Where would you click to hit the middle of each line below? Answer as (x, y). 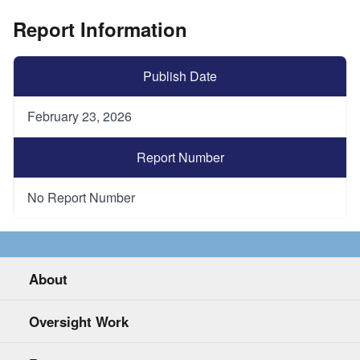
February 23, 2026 (80, 117)
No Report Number (81, 198)
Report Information (100, 29)
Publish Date (180, 76)
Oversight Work (79, 322)
